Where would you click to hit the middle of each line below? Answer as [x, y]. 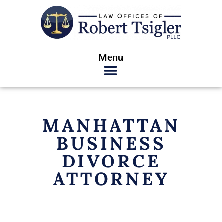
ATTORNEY [111, 179]
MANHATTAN [111, 125]
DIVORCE [111, 161]
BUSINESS [111, 143]
